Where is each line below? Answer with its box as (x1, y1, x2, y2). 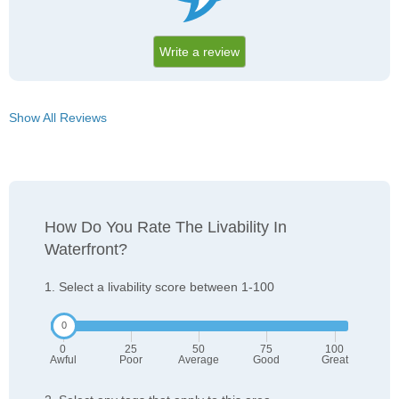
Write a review (159, 45, 240, 60)
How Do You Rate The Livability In (45, 218, 287, 237)
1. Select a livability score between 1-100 (45, 280, 274, 295)
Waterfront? (45, 240, 127, 259)
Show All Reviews (9, 110, 107, 126)
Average (178, 354, 219, 367)
